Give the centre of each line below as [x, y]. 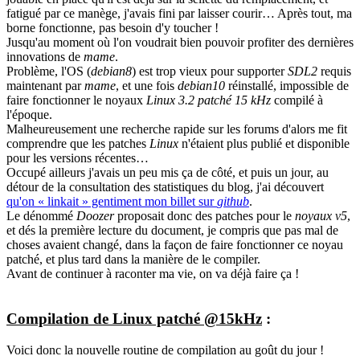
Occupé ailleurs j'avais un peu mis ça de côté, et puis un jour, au [168, 172]
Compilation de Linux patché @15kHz [134, 319]
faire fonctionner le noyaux [76, 100]
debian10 [201, 85]
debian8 [111, 71]
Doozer [95, 215]
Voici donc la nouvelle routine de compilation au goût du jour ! [165, 350]
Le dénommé [41, 215]
